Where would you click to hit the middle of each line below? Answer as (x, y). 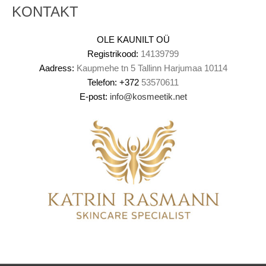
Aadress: (56, 68)
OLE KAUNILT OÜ (133, 39)
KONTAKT (45, 12)
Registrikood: (113, 54)
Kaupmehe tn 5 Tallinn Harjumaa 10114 (151, 68)
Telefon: (102, 82)
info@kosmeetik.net (148, 96)
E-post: (93, 96)
